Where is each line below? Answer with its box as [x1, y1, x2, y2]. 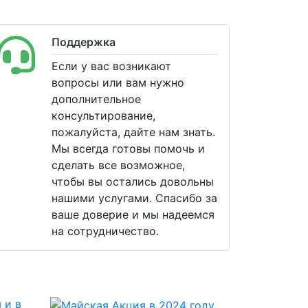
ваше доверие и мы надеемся [52, 208, 214, 221]
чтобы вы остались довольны [52, 175, 214, 188]
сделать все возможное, [52, 158, 185, 172]
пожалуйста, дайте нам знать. [52, 125, 215, 139]
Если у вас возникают [52, 59, 171, 73]
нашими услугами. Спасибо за [52, 191, 217, 205]
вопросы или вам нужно [52, 76, 184, 89]
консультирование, [52, 109, 155, 122]
